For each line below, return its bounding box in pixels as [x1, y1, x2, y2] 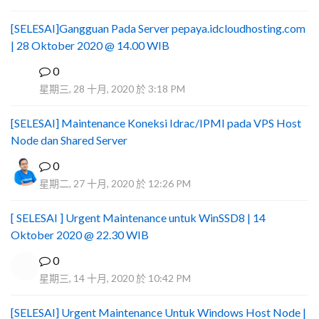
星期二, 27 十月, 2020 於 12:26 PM [39, 177, 191, 189]
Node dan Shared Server [11, 133, 127, 147]
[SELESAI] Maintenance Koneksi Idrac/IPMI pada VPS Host [11, 116, 301, 130]
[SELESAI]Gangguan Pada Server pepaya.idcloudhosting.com [11, 21, 305, 35]
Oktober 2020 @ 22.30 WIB [11, 228, 149, 241]
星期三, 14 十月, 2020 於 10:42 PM [39, 272, 191, 284]
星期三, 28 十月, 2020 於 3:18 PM [39, 83, 185, 95]
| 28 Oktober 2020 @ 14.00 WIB [11, 38, 169, 52]
